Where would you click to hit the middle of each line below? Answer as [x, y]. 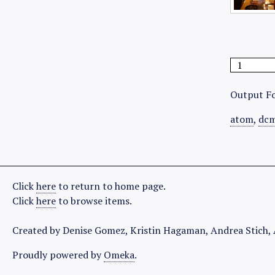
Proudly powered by [58, 255]
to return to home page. [111, 186]
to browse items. [94, 201]
